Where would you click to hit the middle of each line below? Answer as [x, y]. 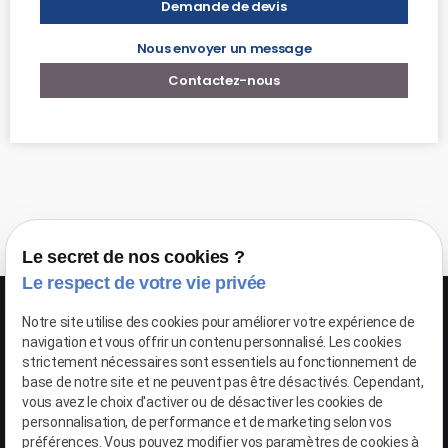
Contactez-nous [224, 80]
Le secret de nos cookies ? [133, 257]
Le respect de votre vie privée [144, 283]
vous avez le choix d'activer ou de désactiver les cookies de [202, 402]
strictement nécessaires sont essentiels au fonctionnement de [219, 362]
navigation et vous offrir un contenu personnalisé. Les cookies [212, 342]
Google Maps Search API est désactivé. [188, 390]
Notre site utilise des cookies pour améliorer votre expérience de [218, 322]
